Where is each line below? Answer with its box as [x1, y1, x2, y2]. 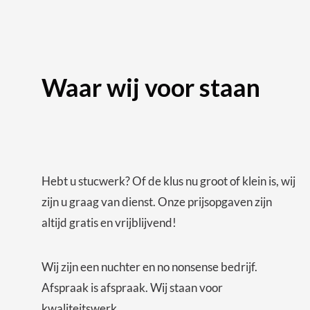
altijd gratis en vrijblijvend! [42, 215, 176, 230]
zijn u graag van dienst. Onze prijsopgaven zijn [42, 194, 272, 210]
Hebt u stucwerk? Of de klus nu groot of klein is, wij [42, 174, 295, 189]
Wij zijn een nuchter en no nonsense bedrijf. [42, 259, 257, 275]
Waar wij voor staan [42, 73, 260, 103]
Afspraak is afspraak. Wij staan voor [42, 280, 223, 295]
